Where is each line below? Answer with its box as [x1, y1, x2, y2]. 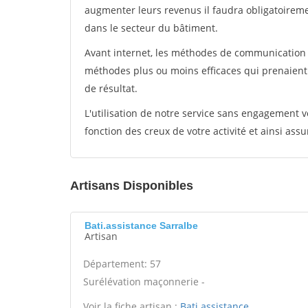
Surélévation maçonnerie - [83, 275, 205, 288]
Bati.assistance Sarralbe [85, 220, 198, 231]
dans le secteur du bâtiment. [85, 21, 218, 34]
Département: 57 [83, 257, 161, 270]
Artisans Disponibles [70, 179, 193, 192]
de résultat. [85, 82, 137, 95]
